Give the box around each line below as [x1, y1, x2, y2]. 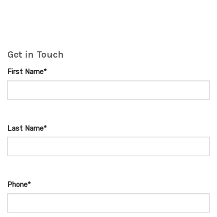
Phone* [7, 181, 31, 189]
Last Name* [7, 124, 46, 133]
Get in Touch [7, 49, 64, 61]
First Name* [7, 67, 46, 76]
